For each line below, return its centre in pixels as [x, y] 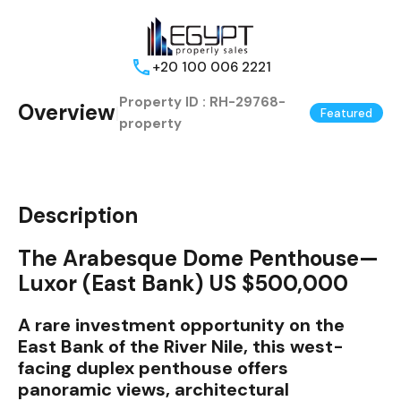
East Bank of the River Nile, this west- [181, 347]
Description [78, 216]
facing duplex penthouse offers [153, 368]
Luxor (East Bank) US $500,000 [183, 284]
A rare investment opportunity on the [181, 325]
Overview [67, 113]
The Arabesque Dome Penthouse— [198, 259]
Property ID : [164, 102]
